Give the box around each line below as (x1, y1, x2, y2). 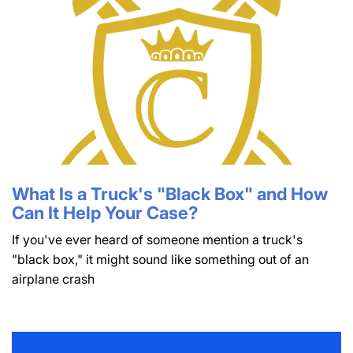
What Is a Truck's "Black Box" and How (12, 184, 328, 205)
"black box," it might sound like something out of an (12, 251, 309, 268)
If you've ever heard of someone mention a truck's (12, 232, 303, 248)
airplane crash (12, 271, 95, 288)
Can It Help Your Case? (12, 203, 198, 224)
